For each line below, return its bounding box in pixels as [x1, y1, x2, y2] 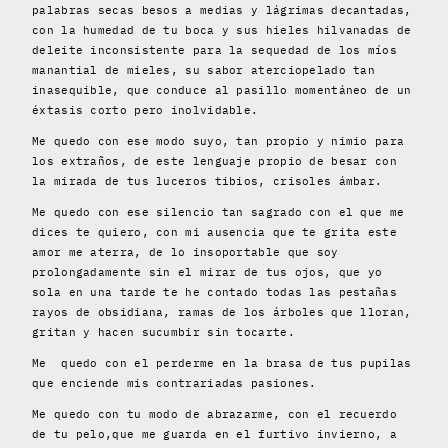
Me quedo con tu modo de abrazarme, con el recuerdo [32, 407, 397, 422]
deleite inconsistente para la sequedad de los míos [32, 43, 397, 58]
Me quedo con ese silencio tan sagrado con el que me [32, 205, 405, 220]
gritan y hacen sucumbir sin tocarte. [32, 325, 303, 340]
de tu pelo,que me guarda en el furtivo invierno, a [32, 427, 397, 442]
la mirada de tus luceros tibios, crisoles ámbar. [32, 174, 390, 189]
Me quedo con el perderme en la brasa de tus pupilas [32, 356, 412, 371]
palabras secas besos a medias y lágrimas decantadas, [32, 3, 412, 18]
